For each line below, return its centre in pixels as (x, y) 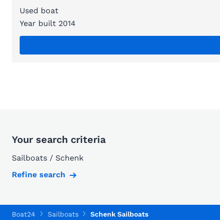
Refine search (39, 175)
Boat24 (24, 214)
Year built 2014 (48, 24)
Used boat (39, 11)
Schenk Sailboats (119, 214)
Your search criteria (59, 140)
